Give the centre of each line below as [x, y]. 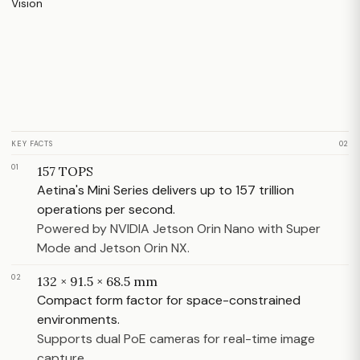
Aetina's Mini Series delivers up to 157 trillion [166, 190]
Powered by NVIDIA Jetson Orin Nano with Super [179, 229]
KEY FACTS [33, 144]
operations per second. [106, 209]
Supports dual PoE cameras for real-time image [176, 339]
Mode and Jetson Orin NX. [113, 248]
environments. [78, 319]
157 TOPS [65, 171]
